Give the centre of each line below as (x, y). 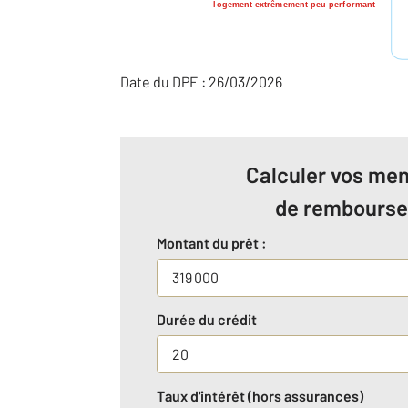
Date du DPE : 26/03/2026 (201, 82)
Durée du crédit (207, 320)
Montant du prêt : (212, 243)
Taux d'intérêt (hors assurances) (260, 396)
